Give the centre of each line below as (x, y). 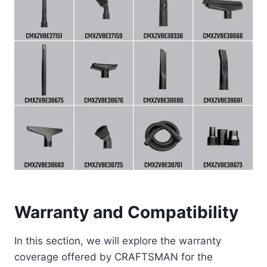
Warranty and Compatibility (126, 212)
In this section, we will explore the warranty (118, 241)
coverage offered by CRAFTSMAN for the (114, 257)
